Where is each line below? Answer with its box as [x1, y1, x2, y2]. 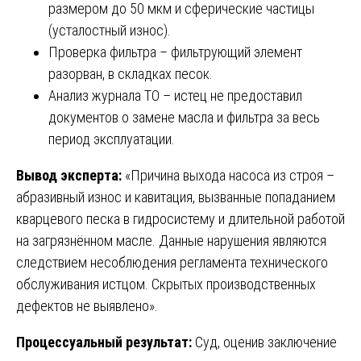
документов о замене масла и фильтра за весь [48, 108, 320, 126]
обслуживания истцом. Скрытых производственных [16, 275, 316, 293]
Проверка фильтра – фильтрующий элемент [48, 43, 302, 60]
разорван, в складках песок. [48, 64, 213, 82]
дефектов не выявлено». [16, 297, 158, 314]
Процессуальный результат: [16, 333, 192, 351]
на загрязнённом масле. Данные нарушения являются [16, 231, 326, 249]
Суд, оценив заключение [192, 333, 337, 351]
